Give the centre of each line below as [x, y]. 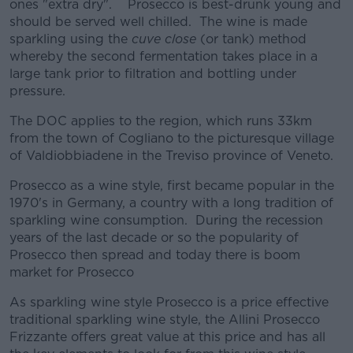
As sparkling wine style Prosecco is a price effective [169, 302]
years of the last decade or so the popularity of [154, 238]
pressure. [37, 91]
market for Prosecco [72, 272]
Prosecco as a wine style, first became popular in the [172, 186]
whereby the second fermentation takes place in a [163, 56]
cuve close [164, 39]
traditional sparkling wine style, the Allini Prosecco [165, 320]
